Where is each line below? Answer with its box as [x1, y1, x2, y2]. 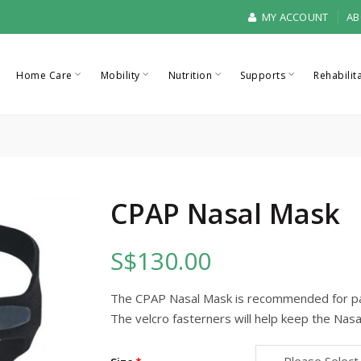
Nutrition [168, 68, 213, 82]
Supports [240, 68, 286, 82]
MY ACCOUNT [259, 10, 329, 24]
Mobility [100, 68, 140, 82]
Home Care [16, 68, 73, 82]
